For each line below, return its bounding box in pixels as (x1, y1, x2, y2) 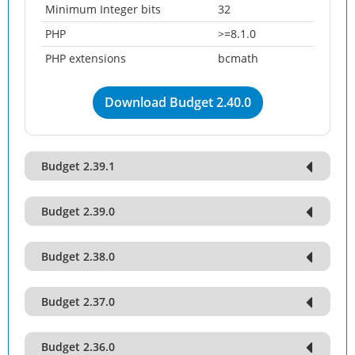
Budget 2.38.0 (41, 249, 115, 264)
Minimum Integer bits (45, 2, 161, 17)
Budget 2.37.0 (41, 294, 115, 309)
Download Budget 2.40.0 (104, 94, 251, 111)
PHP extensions (45, 51, 126, 66)
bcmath (218, 51, 258, 66)
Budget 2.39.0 (41, 204, 115, 219)
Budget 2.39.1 (41, 158, 115, 174)
